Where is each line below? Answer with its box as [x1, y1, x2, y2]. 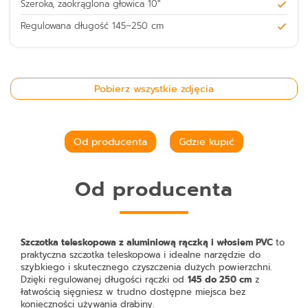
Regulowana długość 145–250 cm [21, 19, 164, 32]
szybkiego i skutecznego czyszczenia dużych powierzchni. [21, 261, 272, 274]
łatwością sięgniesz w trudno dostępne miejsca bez [21, 285, 245, 299]
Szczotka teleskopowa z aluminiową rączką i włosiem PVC [21, 236, 276, 250]
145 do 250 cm [188, 273, 252, 287]
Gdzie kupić [178, 134, 234, 149]
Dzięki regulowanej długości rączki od [21, 273, 188, 287]
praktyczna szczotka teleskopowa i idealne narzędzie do [21, 248, 261, 262]
